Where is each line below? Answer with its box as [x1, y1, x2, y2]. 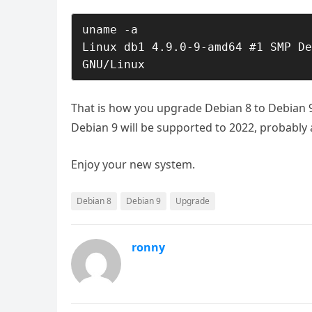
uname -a [82, 23, 138, 36]
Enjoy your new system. [71, 157, 195, 172]
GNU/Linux [82, 58, 145, 71]
